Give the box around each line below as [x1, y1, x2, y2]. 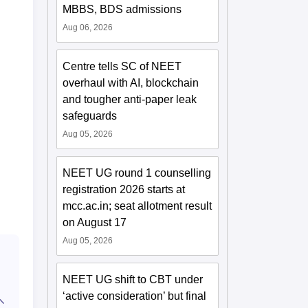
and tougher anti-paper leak [63, 93, 197, 105]
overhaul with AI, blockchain [63, 76, 199, 89]
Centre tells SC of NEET [63, 60, 182, 72]
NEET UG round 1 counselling [63, 166, 212, 179]
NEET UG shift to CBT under [63, 273, 203, 285]
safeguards [63, 109, 118, 122]
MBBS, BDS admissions [63, 3, 182, 15]
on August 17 [63, 216, 127, 228]
